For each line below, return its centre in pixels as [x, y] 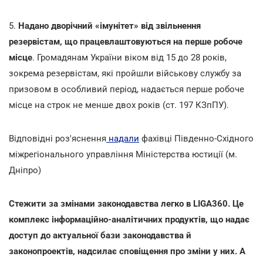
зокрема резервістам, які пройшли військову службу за [125, 73]
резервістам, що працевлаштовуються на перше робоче [126, 41]
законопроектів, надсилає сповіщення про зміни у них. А [127, 251]
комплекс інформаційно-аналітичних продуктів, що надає [129, 219]
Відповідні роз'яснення [58, 138]
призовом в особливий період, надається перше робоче [127, 89]
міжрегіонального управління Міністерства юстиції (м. [123, 154]
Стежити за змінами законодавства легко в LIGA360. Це [126, 203]
